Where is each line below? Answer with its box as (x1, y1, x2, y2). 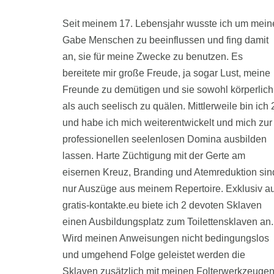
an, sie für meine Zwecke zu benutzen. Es (62, 51, 243, 62)
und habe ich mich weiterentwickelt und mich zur (62, 117, 272, 128)
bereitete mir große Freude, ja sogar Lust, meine (62, 68, 270, 78)
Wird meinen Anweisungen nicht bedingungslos (62, 233, 269, 243)
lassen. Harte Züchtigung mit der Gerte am (62, 150, 245, 161)
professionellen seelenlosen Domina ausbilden (62, 134, 267, 144)
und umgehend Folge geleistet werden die (62, 250, 245, 260)
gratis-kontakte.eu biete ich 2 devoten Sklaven (62, 200, 262, 210)
